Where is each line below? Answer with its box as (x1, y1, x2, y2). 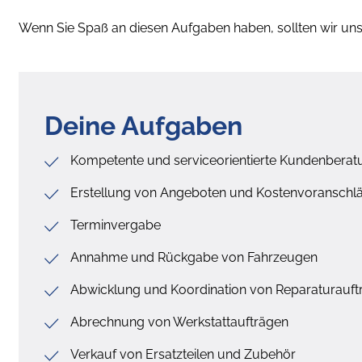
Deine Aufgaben (44, 110, 242, 141)
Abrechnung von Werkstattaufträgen (70, 314, 288, 330)
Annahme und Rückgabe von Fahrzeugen (70, 249, 318, 265)
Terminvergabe (70, 217, 161, 233)
